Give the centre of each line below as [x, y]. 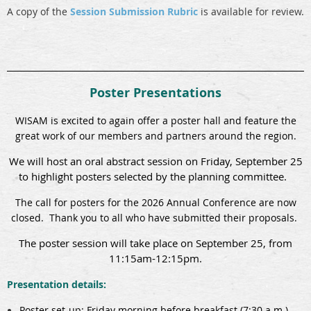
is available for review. [251, 12]
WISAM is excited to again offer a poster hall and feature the [155, 121]
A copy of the [39, 12]
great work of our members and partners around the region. [155, 136]
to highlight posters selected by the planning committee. [155, 177]
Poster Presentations [155, 93]
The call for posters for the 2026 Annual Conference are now [155, 203]
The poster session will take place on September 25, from [155, 243]
